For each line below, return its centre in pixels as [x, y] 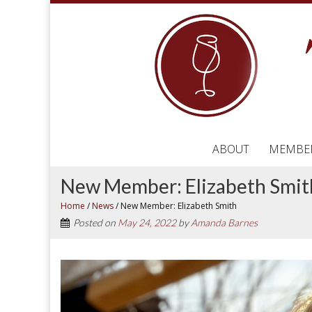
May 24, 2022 [147, 223]
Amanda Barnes [224, 223]
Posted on [95, 223]
